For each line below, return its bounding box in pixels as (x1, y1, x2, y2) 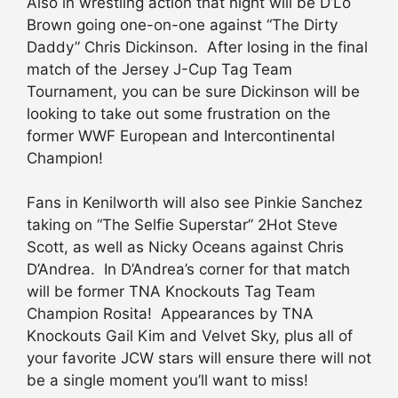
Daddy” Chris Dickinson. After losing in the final (27, 37, 368, 56)
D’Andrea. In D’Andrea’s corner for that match (27, 260, 350, 279)
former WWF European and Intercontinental (27, 126, 335, 145)
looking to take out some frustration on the (27, 104, 330, 123)
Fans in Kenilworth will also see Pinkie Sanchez (27, 194, 362, 212)
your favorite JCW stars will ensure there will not (27, 349, 371, 368)
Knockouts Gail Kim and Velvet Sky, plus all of (27, 327, 353, 346)
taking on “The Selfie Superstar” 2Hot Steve (27, 216, 338, 235)
